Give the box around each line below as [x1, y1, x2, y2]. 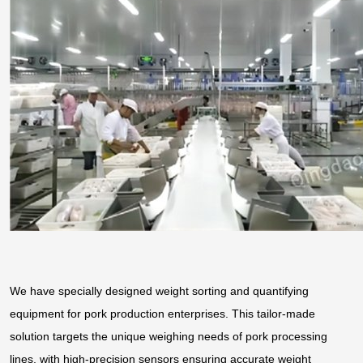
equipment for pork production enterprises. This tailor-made [10, 306, 315, 320]
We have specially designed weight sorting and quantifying [10, 284, 309, 297]
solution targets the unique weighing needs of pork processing [10, 329, 327, 343]
